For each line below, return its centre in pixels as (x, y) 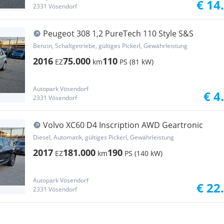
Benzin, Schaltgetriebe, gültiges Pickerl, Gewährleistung (110, 46)
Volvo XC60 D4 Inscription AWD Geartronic (123, 125)
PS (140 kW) (143, 153)
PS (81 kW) (136, 62)
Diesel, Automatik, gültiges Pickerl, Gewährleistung (103, 137)
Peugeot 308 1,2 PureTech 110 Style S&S (118, 33)
